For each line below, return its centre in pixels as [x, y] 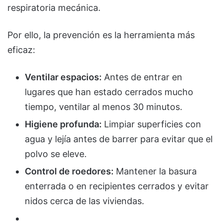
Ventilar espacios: [63, 77]
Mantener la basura [155, 171]
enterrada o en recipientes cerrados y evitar [117, 186]
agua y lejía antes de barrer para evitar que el [119, 139]
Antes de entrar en [142, 77]
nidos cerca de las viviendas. [84, 201]
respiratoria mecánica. [54, 8]
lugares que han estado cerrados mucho [109, 92]
